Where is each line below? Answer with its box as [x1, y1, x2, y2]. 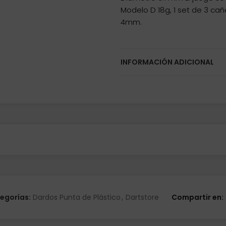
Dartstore [126, 192, 159, 202]
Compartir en [172, 192, 221, 202]
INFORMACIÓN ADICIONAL [121, 57, 214, 67]
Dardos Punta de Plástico [33, 192, 121, 202]
